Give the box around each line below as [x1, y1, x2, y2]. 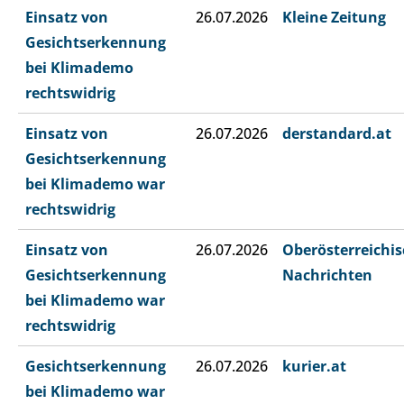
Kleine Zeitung [282, 7, 386, 28]
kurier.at [282, 356, 346, 377]
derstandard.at [282, 124, 391, 144]
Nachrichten [282, 265, 372, 286]
